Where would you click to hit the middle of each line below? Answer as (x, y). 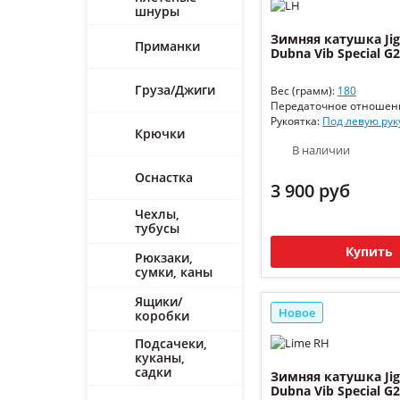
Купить (369, 251)
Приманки (167, 46)
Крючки (160, 133)
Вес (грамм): (304, 90)
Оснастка (164, 177)
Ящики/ (158, 301)
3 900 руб (310, 190)
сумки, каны (174, 272)
